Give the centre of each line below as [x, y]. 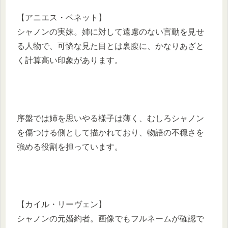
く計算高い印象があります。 [70, 61]
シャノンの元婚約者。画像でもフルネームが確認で [110, 219]
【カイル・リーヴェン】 [62, 205]
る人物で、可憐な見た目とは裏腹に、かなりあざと [110, 46]
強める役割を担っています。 [70, 147]
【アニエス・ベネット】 [62, 18]
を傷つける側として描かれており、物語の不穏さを [110, 132]
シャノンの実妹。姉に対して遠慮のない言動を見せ [110, 32]
